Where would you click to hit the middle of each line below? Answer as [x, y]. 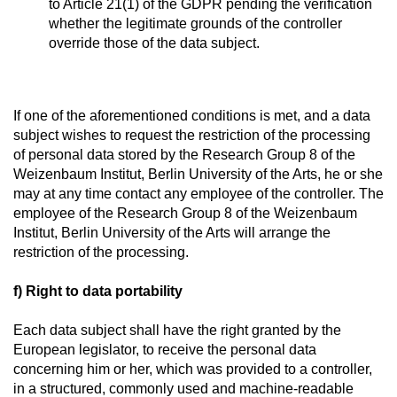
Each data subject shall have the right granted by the [177, 330]
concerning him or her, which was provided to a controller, [193, 369]
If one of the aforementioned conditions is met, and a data [192, 116]
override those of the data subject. [154, 43]
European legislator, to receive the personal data [165, 350]
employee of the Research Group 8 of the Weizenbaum [185, 213]
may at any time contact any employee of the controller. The [198, 194]
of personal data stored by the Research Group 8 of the [184, 155]
